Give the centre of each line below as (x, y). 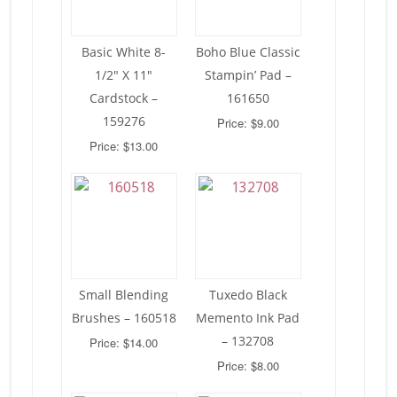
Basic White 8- (124, 51)
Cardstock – (124, 97)
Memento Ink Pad (248, 317)
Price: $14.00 (124, 342)
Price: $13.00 (124, 145)
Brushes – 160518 (124, 317)
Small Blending (124, 294)
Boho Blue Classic (248, 51)
